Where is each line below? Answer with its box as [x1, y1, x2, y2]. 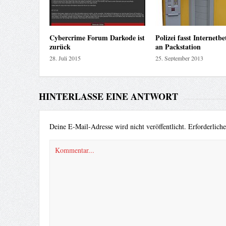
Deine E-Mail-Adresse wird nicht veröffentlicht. [49, 122, 186, 132]
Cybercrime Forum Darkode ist [49, 32, 145, 43]
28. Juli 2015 [49, 54, 81, 63]
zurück [49, 41, 71, 52]
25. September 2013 [155, 54, 203, 63]
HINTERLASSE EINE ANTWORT [38, 90, 178, 103]
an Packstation [155, 41, 201, 52]
